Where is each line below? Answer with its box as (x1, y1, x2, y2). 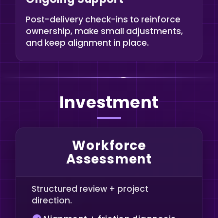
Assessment (66, 149, 152, 168)
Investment (59, 91, 159, 114)
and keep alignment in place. (26, 37, 149, 49)
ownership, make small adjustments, (26, 25, 183, 37)
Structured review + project (32, 182, 148, 195)
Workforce (72, 136, 146, 154)
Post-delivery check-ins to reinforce (26, 14, 181, 26)
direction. (32, 194, 72, 206)
